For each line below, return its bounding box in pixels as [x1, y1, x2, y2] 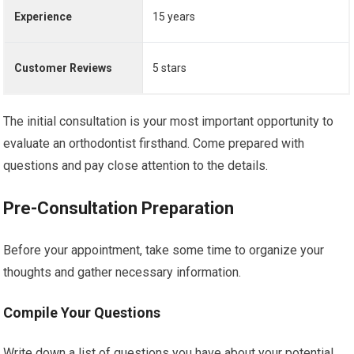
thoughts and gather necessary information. [3, 264, 242, 280]
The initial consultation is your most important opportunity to [3, 113, 334, 129]
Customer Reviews [14, 61, 113, 74]
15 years [153, 9, 196, 23]
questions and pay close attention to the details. [3, 157, 269, 173]
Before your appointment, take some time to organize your [3, 242, 325, 258]
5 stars [153, 61, 187, 74]
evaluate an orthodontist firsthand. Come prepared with [3, 135, 305, 151]
